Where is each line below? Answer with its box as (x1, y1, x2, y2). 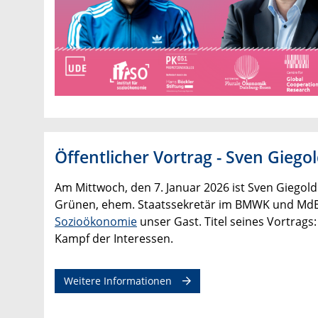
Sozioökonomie (55, 214, 137, 230)
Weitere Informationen (64, 274, 172, 288)
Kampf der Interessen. (55, 231, 173, 247)
